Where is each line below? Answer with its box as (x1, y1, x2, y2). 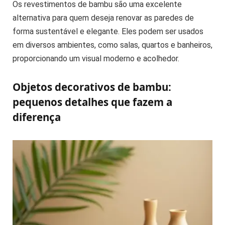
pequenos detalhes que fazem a (13, 94, 172, 109)
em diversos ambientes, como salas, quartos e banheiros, (13, 40, 212, 50)
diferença (13, 109, 61, 124)
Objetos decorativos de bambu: (13, 79, 171, 94)
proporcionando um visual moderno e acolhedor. (13, 54, 179, 64)
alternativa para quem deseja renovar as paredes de (13, 13, 194, 23)
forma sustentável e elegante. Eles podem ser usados (13, 27, 203, 37)
